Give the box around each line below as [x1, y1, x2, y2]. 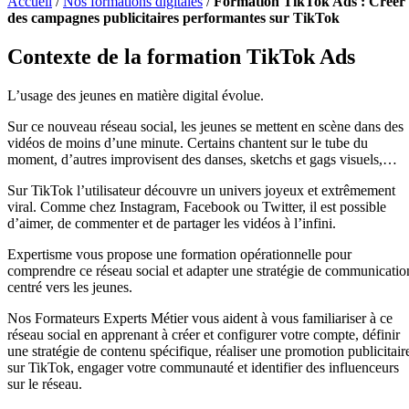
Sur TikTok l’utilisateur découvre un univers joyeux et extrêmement [7, 182, 395, 198]
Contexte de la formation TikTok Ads [7, 44, 355, 68]
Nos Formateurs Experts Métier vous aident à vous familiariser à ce [7, 309, 393, 326]
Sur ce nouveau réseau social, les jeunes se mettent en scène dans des [7, 118, 404, 134]
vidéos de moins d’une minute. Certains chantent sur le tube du [7, 134, 368, 151]
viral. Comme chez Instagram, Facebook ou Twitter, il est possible [7, 198, 386, 215]
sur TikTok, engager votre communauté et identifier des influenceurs [7, 359, 399, 375]
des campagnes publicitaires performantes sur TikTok [7, 9, 340, 26]
